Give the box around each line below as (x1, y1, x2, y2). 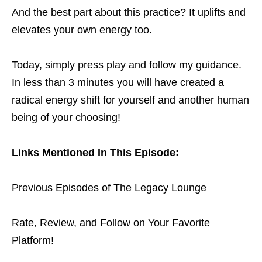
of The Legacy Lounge (99, 182, 206, 194)
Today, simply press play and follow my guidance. (12, 59, 242, 71)
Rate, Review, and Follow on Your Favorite (12, 217, 210, 229)
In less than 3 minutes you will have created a (12, 77, 224, 88)
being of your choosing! (12, 112, 120, 123)
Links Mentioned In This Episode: (12, 147, 179, 158)
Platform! (12, 235, 54, 246)
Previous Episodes (12, 182, 99, 194)
